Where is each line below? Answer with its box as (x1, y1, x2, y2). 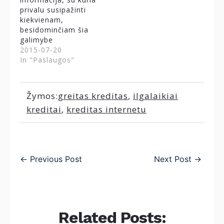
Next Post (154, 154, 191, 164)
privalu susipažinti (20, 5, 86, 15)
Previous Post (30, 154, 82, 164)
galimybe (20, 35, 53, 45)
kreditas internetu (66, 103, 146, 115)
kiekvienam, (20, 15, 63, 25)
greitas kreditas (58, 90, 128, 102)
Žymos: (26, 90, 58, 102)
